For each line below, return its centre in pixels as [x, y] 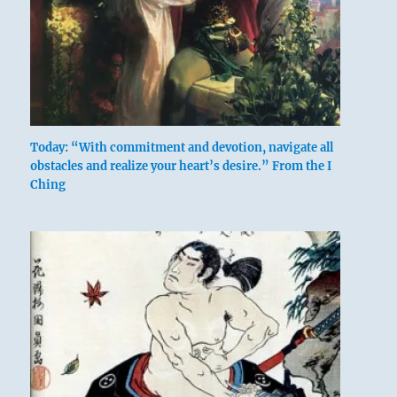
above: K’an [311, 262]
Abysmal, [301, 311]
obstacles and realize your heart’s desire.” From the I [181, 167]
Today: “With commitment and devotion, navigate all [182, 148]
